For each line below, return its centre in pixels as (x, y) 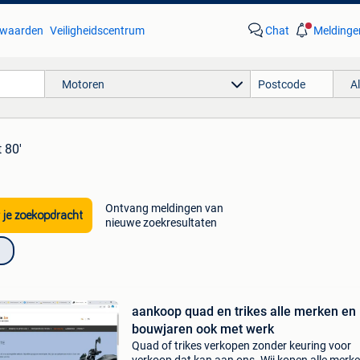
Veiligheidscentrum (97, 31)
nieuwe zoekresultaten (161, 223)
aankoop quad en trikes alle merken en (243, 311)
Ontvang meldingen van (164, 208)
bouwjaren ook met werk (202, 329)
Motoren (83, 84)
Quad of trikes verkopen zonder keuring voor (241, 346)
